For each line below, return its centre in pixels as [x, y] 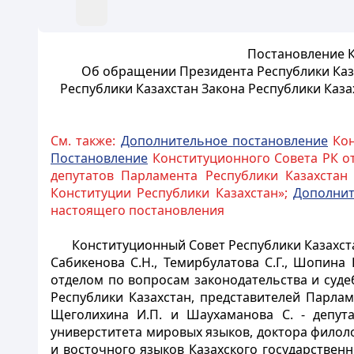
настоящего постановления [137, 210]
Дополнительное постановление [224, 141]
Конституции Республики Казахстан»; [172, 193]
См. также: [86, 141]
